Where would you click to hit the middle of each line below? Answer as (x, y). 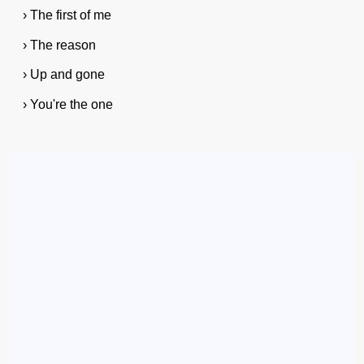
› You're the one (67, 105)
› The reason (59, 45)
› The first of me (67, 15)
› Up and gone (63, 75)
